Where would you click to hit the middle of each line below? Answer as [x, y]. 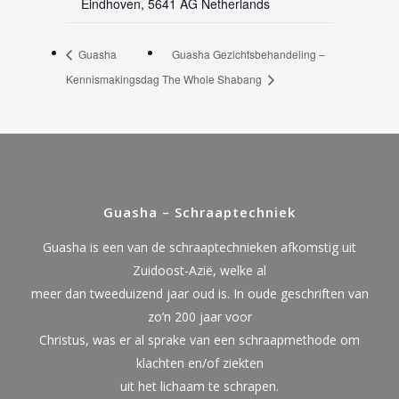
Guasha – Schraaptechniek [199, 212]
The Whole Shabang [214, 78]
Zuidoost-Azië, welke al [199, 270]
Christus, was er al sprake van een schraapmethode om [199, 340]
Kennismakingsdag [113, 78]
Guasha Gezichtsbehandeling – [249, 53]
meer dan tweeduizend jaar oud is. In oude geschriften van [199, 293]
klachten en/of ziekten [199, 363]
